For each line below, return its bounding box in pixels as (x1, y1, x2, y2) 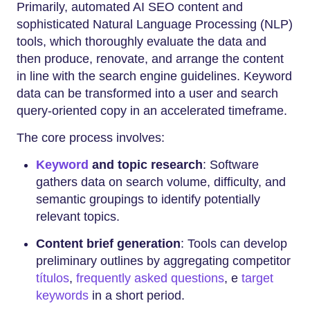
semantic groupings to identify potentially (36, 192, 260, 207)
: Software (203, 158, 259, 172)
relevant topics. (36, 210, 120, 224)
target (238, 271, 273, 286)
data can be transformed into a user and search (17, 86, 278, 101)
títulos (36, 271, 69, 286)
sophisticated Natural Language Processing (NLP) (17, 17, 293, 32)
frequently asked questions (76, 271, 224, 286)
